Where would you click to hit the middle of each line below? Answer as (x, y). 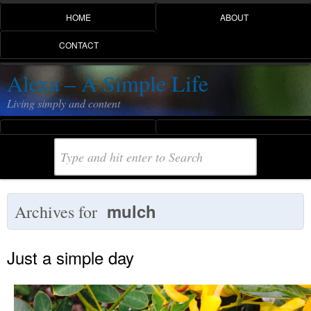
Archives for (61, 211)
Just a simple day (70, 257)
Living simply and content (64, 103)
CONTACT (78, 45)
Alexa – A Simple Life (108, 83)
